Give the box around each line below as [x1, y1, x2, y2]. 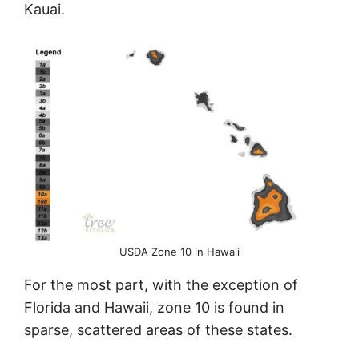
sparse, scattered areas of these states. [24, 321, 292, 339]
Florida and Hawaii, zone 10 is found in [24, 299, 284, 317]
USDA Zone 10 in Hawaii [119, 245, 240, 259]
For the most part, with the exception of [24, 276, 298, 294]
